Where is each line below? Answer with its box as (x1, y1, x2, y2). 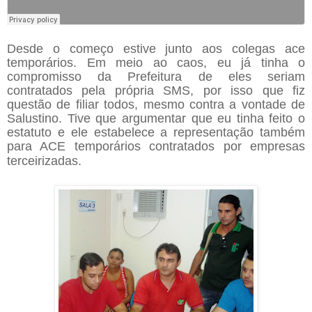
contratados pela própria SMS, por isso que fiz (7, 83, 305, 97)
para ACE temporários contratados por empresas (7, 139, 305, 153)
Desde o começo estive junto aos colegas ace (7, 41, 305, 56)
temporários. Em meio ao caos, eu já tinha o (7, 55, 305, 70)
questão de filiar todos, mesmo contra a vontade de (7, 97, 305, 111)
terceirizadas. (7, 153, 81, 168)
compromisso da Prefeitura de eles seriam (7, 69, 305, 84)
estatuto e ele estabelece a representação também (7, 125, 305, 139)
